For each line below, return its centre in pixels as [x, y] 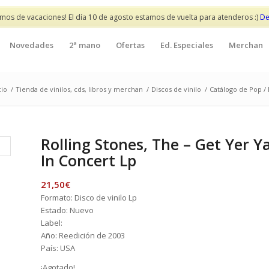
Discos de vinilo [176, 89]
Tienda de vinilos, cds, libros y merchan [79, 89]
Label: [52, 223]
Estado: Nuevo [68, 210]
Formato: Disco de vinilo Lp [89, 198]
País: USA [58, 248]
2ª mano [85, 45]
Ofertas [130, 45]
